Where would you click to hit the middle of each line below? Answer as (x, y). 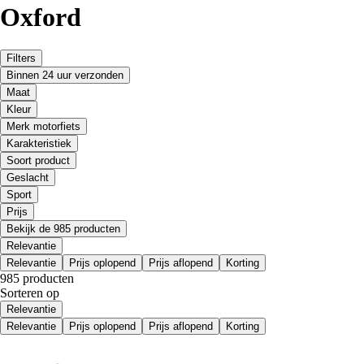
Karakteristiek (39, 144)
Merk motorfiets (43, 127)
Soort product (38, 161)
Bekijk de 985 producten (63, 229)
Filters (21, 58)
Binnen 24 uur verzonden (65, 76)
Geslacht (28, 178)
